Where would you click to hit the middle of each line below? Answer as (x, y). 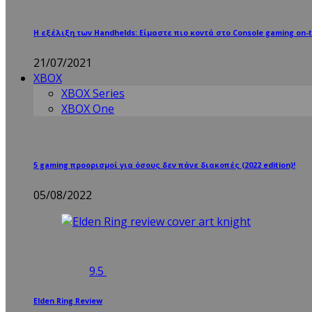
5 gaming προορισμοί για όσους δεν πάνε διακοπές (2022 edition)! (164, 165)
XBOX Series (93, 94)
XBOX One (88, 109)
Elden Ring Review (68, 301)
